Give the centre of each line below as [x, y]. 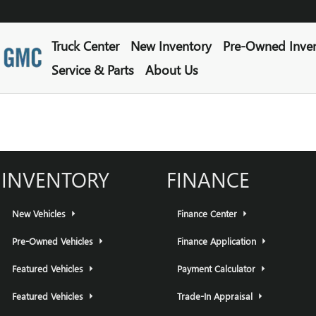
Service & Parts [92, 69]
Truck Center [85, 45]
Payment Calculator [218, 268]
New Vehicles [40, 213]
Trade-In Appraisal [216, 296]
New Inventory [171, 45]
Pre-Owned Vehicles [54, 241]
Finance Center [208, 213]
